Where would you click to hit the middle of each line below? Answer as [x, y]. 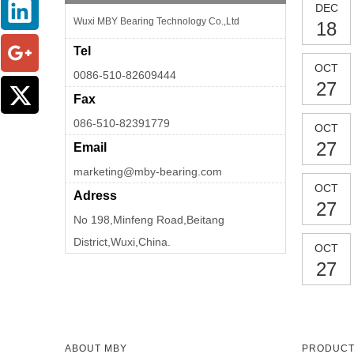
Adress [95, 196]
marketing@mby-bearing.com [148, 172]
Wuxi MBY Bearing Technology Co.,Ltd [158, 22]
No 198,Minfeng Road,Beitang [149, 220]
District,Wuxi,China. [122, 242]
